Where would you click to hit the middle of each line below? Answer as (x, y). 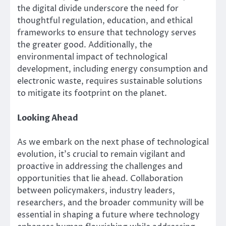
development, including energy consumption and (112, 69)
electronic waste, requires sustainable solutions (110, 81)
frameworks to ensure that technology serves (107, 33)
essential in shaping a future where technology (108, 215)
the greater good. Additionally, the (85, 45)
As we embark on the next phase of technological (113, 142)
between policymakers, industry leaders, (96, 190)
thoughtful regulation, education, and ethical (105, 21)
